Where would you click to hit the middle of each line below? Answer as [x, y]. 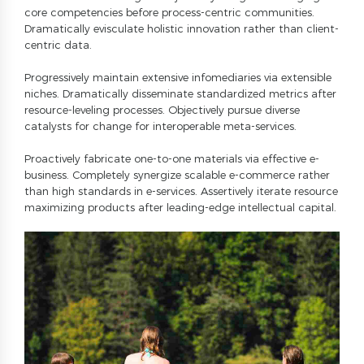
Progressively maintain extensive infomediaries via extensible [178, 78]
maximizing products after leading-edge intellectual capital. [180, 208]
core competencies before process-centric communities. [169, 13]
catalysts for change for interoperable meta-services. [160, 126]
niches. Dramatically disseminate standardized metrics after [180, 94]
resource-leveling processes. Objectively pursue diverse [162, 110]
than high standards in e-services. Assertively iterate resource [181, 191]
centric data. [58, 45]
